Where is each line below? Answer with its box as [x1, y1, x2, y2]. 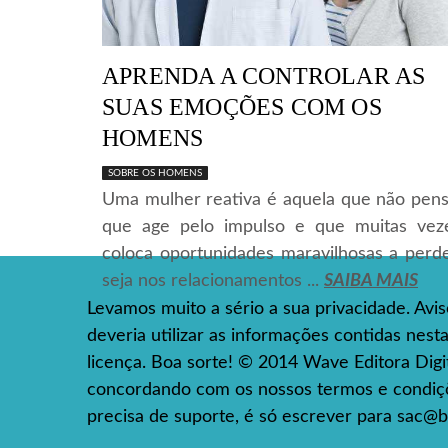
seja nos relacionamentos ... [102, 271, 324, 290]
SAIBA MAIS [324, 271, 418, 290]
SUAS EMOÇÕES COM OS [102, 93, 382, 120]
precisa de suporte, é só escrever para [87, 407, 397, 426]
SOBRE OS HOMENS [108, 167, 202, 178]
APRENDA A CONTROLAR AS [102, 62, 426, 89]
